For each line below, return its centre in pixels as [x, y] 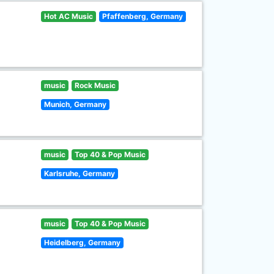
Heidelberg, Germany [83, 243]
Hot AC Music [69, 16]
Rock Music [95, 85]
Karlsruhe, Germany [80, 173]
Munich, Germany [76, 104]
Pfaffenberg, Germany [142, 16]
